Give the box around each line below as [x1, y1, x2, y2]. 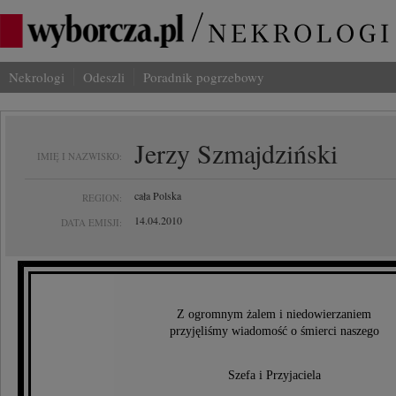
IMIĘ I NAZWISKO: [37, 149, 122, 163]
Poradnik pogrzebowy [143, 68, 264, 86]
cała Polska [134, 188, 181, 202]
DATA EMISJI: [61, 216, 122, 229]
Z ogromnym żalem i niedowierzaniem [177, 308, 371, 321]
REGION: [82, 191, 122, 204]
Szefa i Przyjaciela [227, 369, 321, 382]
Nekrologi [9, 68, 65, 86]
